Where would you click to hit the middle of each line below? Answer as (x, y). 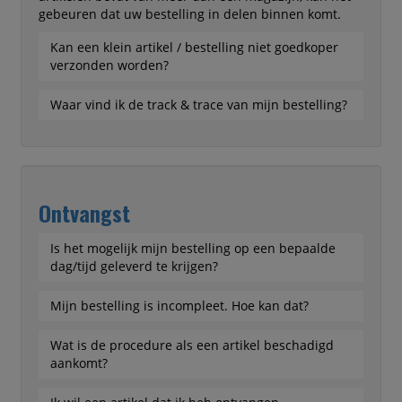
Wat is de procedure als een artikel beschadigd (192, 345)
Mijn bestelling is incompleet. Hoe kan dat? (179, 306)
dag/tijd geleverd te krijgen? (134, 266)
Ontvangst (84, 213)
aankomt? (79, 363)
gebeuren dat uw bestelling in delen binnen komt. (189, 14)
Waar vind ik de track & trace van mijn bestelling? (198, 105)
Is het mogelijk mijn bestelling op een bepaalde (192, 248)
